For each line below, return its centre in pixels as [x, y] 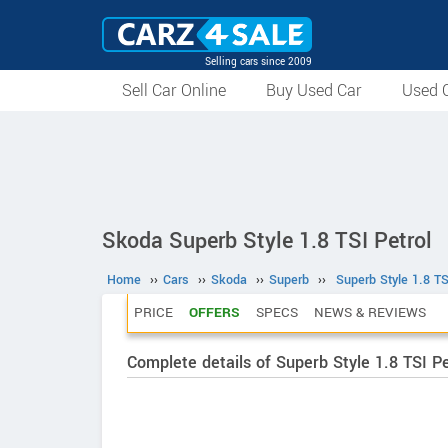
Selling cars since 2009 [258, 61]
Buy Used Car [314, 90]
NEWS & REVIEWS [370, 312]
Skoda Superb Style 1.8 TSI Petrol [267, 241]
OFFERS [214, 312]
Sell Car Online [174, 90]
